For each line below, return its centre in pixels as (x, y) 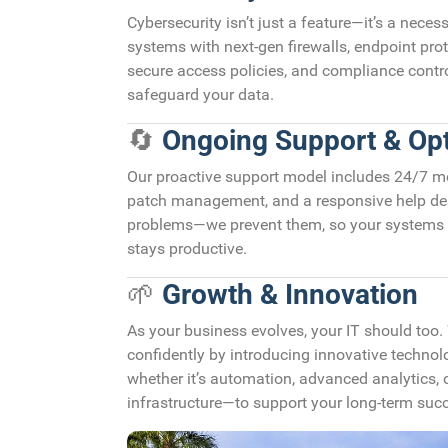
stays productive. (187, 248)
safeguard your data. (200, 94)
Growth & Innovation (290, 294)
